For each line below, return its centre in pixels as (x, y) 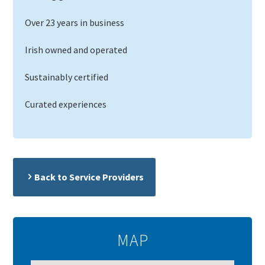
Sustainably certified (67, 77)
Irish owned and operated (76, 50)
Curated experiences (66, 104)
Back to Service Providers (89, 177)
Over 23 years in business (75, 22)
